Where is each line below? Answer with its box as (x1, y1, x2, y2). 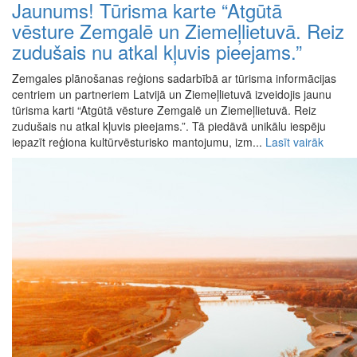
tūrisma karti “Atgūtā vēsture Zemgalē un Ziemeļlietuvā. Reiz (12, 102, 316, 119)
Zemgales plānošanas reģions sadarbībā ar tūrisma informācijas (12, 70, 336, 87)
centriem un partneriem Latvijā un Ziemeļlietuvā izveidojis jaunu (12, 86, 331, 103)
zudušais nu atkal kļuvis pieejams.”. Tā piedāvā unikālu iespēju (12, 118, 326, 135)
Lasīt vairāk (265, 134, 324, 151)
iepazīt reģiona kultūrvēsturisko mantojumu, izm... (12, 134, 265, 151)
